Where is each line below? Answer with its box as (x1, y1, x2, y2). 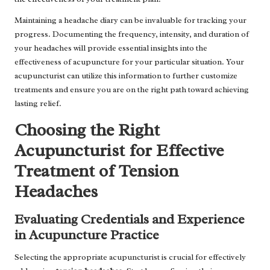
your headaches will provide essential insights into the (14, 42, 207, 53)
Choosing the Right (14, 118, 160, 141)
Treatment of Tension (14, 159, 178, 182)
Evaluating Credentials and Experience (14, 210, 245, 228)
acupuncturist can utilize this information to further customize (14, 70, 237, 81)
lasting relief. (14, 98, 61, 108)
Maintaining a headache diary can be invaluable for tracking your (14, 14, 246, 25)
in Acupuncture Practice (14, 225, 159, 243)
